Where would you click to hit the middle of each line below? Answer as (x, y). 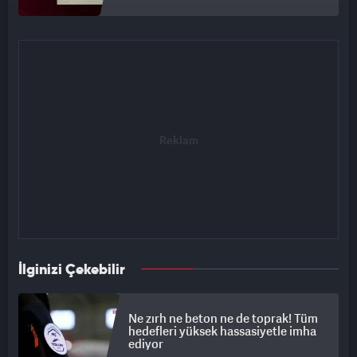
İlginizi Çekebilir (72, 271)
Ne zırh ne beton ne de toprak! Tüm (223, 318)
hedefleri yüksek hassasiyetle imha (222, 331)
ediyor (146, 344)
